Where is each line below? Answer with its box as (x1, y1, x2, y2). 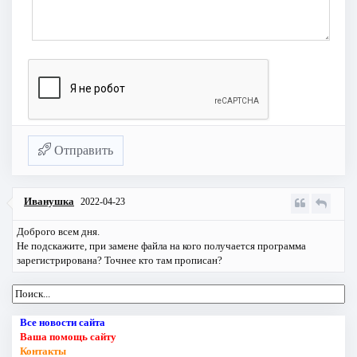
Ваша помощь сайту (20, 330, 116, 343)
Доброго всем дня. (17, 225, 100, 237)
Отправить (51, 143, 113, 157)
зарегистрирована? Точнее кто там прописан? (17, 253, 222, 266)
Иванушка (24, 194, 74, 207)
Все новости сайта (20, 316, 105, 328)
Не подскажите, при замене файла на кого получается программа (17, 239, 306, 252)
